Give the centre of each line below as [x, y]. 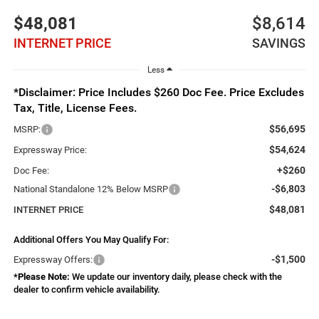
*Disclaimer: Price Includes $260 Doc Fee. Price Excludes [158, 93]
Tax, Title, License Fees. [75, 109]
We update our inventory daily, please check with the [176, 277]
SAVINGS [279, 43]
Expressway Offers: [53, 260]
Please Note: [43, 277]
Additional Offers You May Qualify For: [91, 240]
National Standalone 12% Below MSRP [90, 189]
